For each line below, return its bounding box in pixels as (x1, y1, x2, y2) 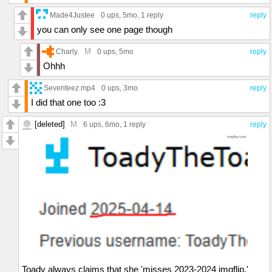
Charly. (56, 47, 79, 55)
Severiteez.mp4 (44, 84, 95, 92)
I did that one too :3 (31, 97, 106, 107)
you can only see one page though (37, 24, 172, 35)
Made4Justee (50, 11, 95, 19)
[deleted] (35, 120, 67, 129)
